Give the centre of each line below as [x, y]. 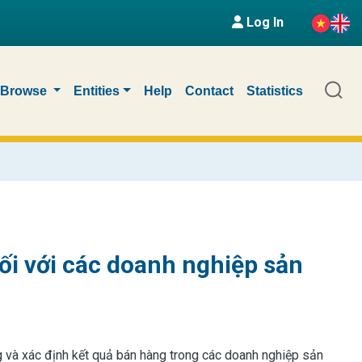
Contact [209, 90]
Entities [97, 90]
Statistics [275, 90]
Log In [263, 23]
